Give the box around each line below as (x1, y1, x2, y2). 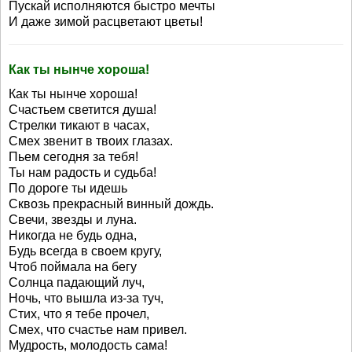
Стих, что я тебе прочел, (9, 307, 149, 321)
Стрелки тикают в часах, (9, 119, 149, 132)
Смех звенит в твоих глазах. (9, 134, 173, 148)
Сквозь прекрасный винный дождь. (9, 197, 214, 211)
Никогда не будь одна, (9, 229, 137, 242)
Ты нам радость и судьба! (9, 166, 156, 179)
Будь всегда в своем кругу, (9, 244, 162, 258)
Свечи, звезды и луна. (9, 213, 137, 226)
